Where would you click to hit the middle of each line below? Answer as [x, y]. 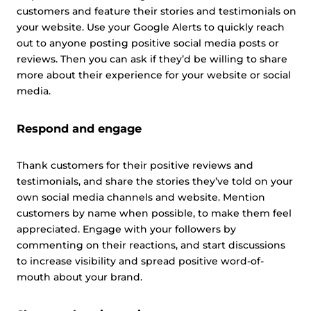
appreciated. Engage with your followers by [126, 229]
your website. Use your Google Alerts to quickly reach [151, 27]
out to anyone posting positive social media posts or [148, 43]
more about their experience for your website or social [154, 75]
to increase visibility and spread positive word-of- [140, 261]
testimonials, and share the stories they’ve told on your [155, 181]
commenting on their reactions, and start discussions [151, 245]
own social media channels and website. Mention [141, 197]
